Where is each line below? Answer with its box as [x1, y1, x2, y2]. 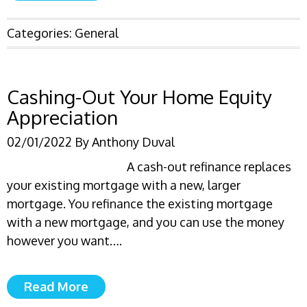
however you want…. [7, 233, 122, 248]
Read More [24, 279, 88, 294]
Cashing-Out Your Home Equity [7, 84, 272, 109]
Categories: [7, 25, 75, 40]
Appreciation [7, 105, 118, 130]
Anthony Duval [92, 134, 175, 149]
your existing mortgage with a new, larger [7, 177, 241, 193]
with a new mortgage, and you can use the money [7, 214, 284, 230]
